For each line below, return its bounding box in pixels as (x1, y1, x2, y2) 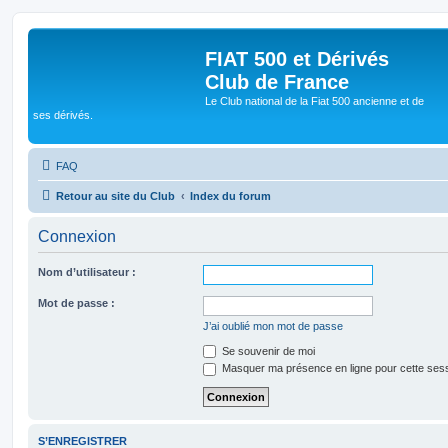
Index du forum (190, 189, 271, 202)
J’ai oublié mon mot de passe (203, 319, 343, 332)
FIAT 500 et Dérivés (205, 48, 389, 70)
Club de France (205, 71, 349, 93)
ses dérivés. (33, 109, 93, 121)
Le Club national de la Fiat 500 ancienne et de (205, 95, 424, 107)
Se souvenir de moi (219, 344, 315, 357)
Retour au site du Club (56, 189, 175, 202)
